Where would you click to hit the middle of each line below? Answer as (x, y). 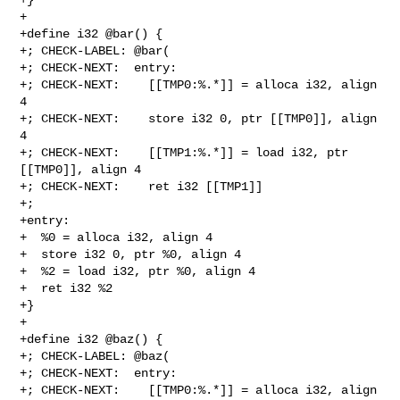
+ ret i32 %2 (67, 288)
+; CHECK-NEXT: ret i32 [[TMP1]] (142, 186)
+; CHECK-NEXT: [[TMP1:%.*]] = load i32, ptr (184, 152)
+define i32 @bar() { (92, 33)
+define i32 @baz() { (92, 339)
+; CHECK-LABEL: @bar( (95, 50)
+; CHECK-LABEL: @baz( (95, 356)
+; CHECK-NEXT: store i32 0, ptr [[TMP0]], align (199, 118)
